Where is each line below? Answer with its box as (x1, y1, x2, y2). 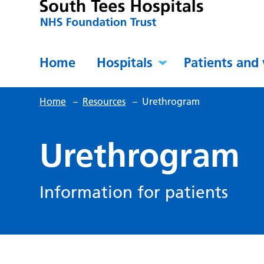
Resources (82, 95, 126, 108)
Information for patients (39, 182, 229, 203)
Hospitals (97, 54, 153, 71)
